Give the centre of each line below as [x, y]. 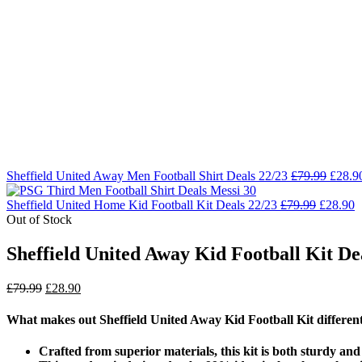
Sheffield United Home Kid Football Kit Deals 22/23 [142, 205]
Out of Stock [39, 219]
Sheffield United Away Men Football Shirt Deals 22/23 [147, 176]
